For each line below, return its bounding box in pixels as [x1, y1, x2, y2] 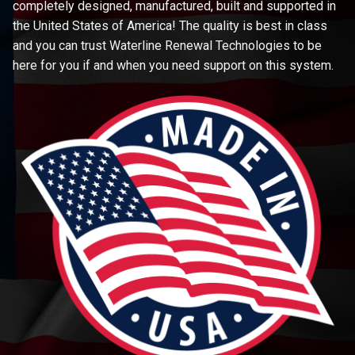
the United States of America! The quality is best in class [13, 17, 327, 33]
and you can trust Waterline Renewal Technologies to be [13, 37, 322, 53]
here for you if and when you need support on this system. [13, 57, 337, 73]
